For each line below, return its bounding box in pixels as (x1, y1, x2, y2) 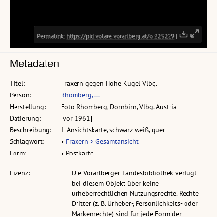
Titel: (10, 79, 25, 88)
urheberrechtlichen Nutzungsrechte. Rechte (72, 189, 199, 198)
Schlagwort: (10, 137, 44, 146)
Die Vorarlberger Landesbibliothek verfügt (72, 169, 197, 178)
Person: (10, 91, 31, 100)
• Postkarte (61, 149, 93, 158)
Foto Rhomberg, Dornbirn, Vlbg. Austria (61, 102, 177, 111)
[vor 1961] (61, 114, 92, 123)
